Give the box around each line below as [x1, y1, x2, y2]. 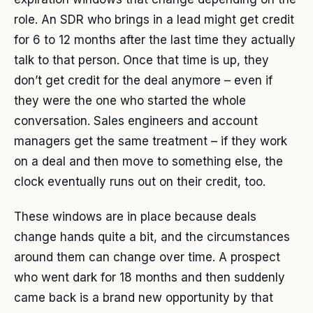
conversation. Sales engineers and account [14, 114, 258, 129]
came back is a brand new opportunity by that [14, 291, 273, 305]
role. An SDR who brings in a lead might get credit [14, 13, 294, 27]
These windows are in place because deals [14, 210, 256, 224]
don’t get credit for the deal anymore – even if [14, 73, 272, 88]
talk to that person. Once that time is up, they [14, 53, 269, 68]
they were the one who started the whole [14, 94, 246, 108]
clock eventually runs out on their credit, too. [14, 175, 265, 189]
